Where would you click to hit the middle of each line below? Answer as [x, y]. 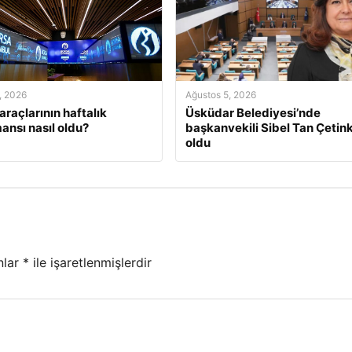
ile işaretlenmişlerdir [90, 263]
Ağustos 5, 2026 [220, 95]
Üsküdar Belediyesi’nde [253, 113]
